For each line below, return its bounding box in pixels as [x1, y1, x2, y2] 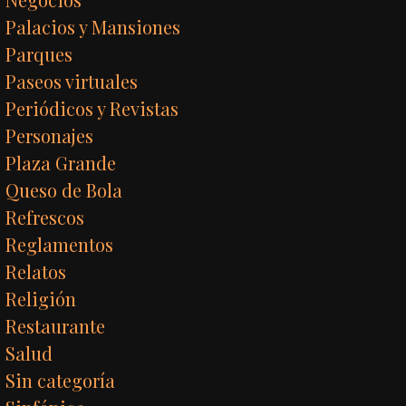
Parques [5, 41, 73, 66]
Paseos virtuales [5, 68, 139, 93]
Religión [5, 285, 77, 311]
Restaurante [5, 313, 106, 338]
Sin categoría [5, 367, 116, 392]
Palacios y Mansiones [5, 14, 181, 39]
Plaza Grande [5, 150, 117, 175]
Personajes [5, 122, 94, 148]
